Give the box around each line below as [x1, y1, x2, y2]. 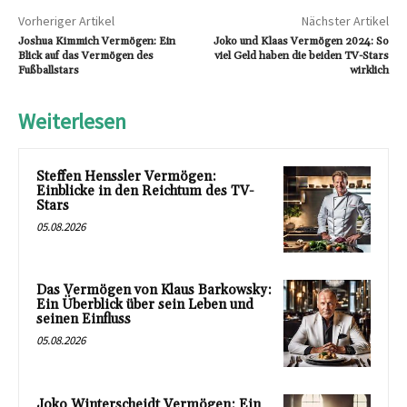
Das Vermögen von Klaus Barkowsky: [36, 282, 272, 300]
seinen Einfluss [36, 311, 131, 329]
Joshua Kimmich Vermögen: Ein [18, 34, 175, 48]
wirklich [349, 63, 389, 77]
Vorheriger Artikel [18, 12, 114, 29]
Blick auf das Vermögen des [18, 48, 154, 63]
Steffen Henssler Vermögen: [36, 167, 216, 185]
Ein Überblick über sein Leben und [36, 296, 253, 314]
